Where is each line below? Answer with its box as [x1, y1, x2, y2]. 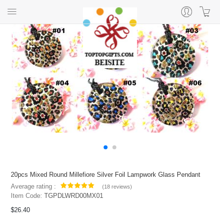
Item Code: [11, 192, 45, 200]
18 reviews [104, 184, 130, 190]
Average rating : [11, 183, 56, 191]
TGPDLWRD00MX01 [44, 192, 104, 200]
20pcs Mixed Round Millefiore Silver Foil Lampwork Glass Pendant [11, 171, 201, 179]
